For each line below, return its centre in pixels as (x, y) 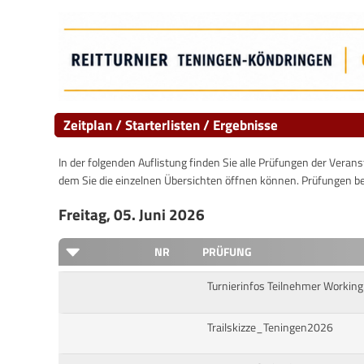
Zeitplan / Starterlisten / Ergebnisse (171, 124)
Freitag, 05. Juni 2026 (132, 214)
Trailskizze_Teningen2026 (270, 327)
